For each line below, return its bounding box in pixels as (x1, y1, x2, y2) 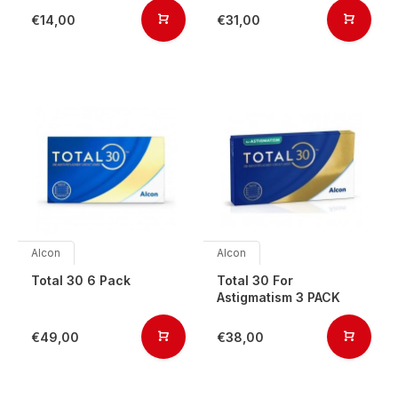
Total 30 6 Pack (31, 273, 131, 288)
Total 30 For (217, 273, 293, 288)
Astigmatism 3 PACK (217, 290, 340, 305)
